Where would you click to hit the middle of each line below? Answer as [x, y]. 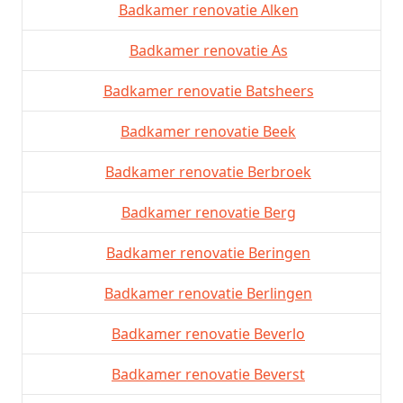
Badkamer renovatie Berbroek [208, 171]
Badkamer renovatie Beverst [208, 374]
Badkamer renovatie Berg [208, 212]
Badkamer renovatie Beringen [208, 252]
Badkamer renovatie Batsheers [208, 90]
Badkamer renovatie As [208, 50]
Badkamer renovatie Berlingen [208, 293]
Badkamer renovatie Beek [208, 131]
